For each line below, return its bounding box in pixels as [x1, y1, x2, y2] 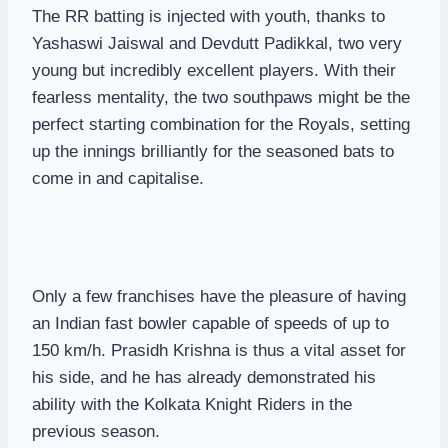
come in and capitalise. [32, 168, 204, 188]
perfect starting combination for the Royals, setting [32, 114, 410, 134]
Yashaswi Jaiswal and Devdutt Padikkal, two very [32, 33, 402, 53]
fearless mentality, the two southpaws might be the [32, 87, 410, 107]
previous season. [32, 421, 160, 441]
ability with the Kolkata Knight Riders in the [32, 394, 352, 414]
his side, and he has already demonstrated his [32, 367, 376, 387]
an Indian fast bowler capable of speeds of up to [32, 313, 389, 333]
